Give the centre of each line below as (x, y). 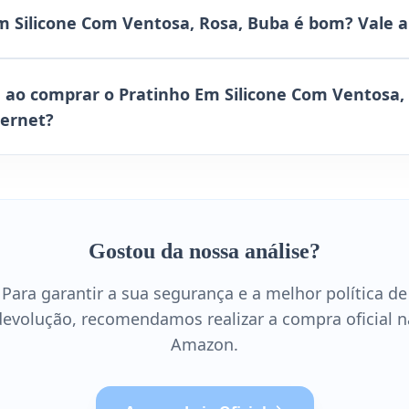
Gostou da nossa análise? (204, 251)
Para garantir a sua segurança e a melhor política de (204, 293)
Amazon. (204, 344)
